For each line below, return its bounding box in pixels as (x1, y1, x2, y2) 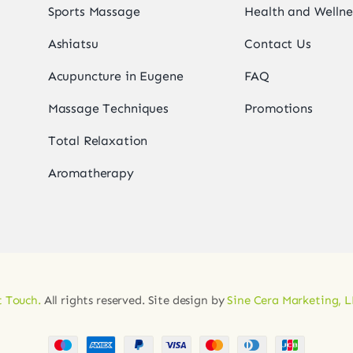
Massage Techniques (47, 100, 169, 116)
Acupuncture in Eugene (47, 68, 184, 84)
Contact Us (244, 35, 311, 51)
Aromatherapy (47, 165, 134, 180)
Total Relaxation (47, 132, 148, 148)
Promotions (244, 100, 313, 116)
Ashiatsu (47, 35, 98, 51)
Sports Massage (47, 3, 140, 19)
